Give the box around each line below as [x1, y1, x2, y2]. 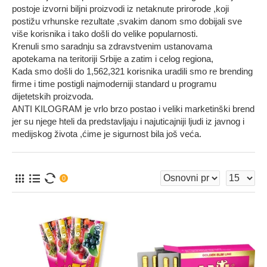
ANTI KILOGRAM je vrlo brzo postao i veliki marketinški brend [12, 104, 254, 114]
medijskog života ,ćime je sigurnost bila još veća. [12, 129, 201, 139]
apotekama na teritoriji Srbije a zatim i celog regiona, [12, 54, 213, 64]
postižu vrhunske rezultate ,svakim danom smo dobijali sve [12, 16, 242, 26]
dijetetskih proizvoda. [12, 91, 94, 101]
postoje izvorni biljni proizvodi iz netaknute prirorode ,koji [12, 4, 229, 14]
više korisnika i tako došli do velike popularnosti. [12, 29, 198, 39]
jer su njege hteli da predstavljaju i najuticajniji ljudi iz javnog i [12, 116, 244, 126]
